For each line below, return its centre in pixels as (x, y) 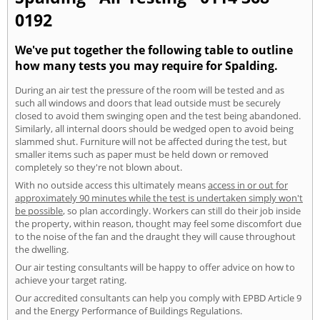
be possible (39, 210)
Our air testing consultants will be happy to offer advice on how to (155, 267)
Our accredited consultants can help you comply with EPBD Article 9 (158, 297)
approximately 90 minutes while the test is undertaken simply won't (159, 197)
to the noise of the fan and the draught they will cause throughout (155, 236)
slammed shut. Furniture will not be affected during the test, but (151, 141)
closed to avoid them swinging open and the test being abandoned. (158, 115)
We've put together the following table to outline (154, 50)
